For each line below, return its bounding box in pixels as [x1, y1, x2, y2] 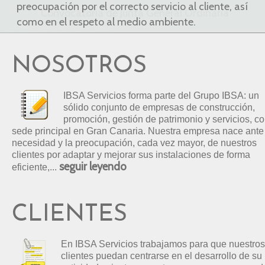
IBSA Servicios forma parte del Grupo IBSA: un [63, 91, 259, 101]
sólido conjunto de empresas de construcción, [63, 102, 255, 112]
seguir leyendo [59, 160, 127, 173]
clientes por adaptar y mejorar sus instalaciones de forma [12, 150, 250, 160]
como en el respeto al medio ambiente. [17, 15, 196, 28]
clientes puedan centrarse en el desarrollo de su [61, 251, 262, 261]
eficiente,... [12, 162, 59, 172]
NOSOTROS [12, 54, 147, 78]
